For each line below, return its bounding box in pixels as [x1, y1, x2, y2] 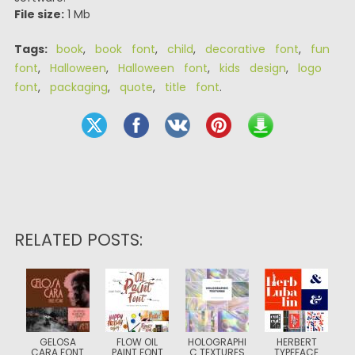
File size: [13, 6, 64, 22]
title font [164, 79, 219, 95]
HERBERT [276, 335, 317, 349]
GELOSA [39, 335, 76, 349]
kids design [219, 60, 286, 76]
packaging [49, 79, 108, 95]
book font [94, 41, 155, 57]
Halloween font [117, 60, 208, 76]
